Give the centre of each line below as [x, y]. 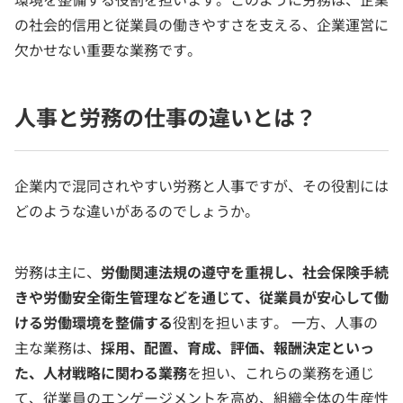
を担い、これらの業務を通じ [281, 372]
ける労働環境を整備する [94, 322]
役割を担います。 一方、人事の [275, 322]
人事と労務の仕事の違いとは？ [166, 116]
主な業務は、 [58, 347]
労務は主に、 [58, 272]
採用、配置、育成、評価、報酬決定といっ [237, 347]
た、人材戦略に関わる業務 [101, 372]
